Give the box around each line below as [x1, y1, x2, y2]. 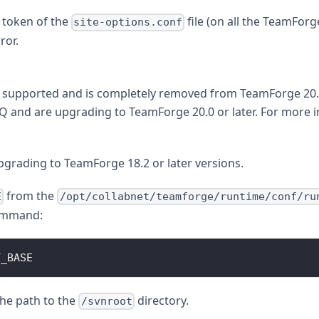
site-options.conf [73, 16, 182, 29]
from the [4, 187, 58, 204]
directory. [134, 292, 189, 308]
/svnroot [80, 295, 132, 308]
